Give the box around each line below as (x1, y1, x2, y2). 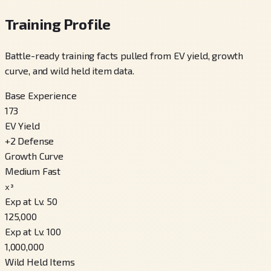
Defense (18, 134, 54, 146)
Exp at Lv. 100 (5, 225, 61, 237)
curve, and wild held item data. (5, 64, 134, 76)
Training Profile (5, 15, 111, 33)
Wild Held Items (5, 255, 75, 267)
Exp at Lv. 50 (5, 195, 57, 207)
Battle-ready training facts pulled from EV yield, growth (5, 49, 244, 61)
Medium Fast (5, 165, 61, 177)
